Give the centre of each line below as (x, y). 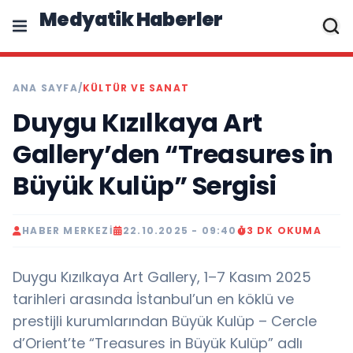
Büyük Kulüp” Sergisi (144, 186)
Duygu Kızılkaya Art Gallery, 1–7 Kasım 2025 (162, 277)
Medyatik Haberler (131, 19)
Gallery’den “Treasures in (173, 154)
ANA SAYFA (45, 88)
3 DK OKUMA (284, 230)
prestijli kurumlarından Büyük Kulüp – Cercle (165, 321)
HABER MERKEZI (68, 230)
